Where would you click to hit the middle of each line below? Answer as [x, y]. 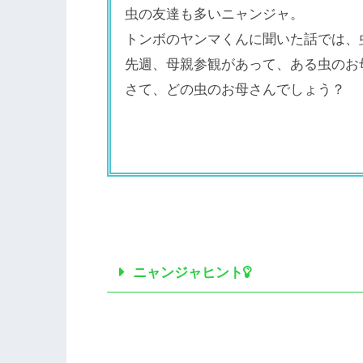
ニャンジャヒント [188, 273]
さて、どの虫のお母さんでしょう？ [235, 89]
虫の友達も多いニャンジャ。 [215, 13]
